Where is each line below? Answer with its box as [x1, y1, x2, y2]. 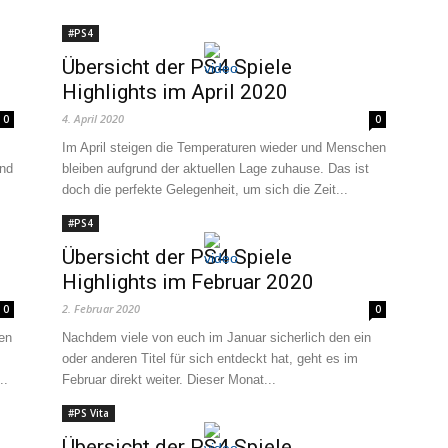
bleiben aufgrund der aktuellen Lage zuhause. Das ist [62, 161, 369, 176]
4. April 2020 [62, 111, 124, 126]
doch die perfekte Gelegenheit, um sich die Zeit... [62, 182, 348, 197]
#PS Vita [68, 406, 109, 420]
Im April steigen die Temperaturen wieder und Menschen [62, 140, 386, 155]
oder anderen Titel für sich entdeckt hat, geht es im [62, 351, 358, 366]
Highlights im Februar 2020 [62, 270, 314, 294]
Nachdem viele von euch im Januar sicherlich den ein [62, 330, 371, 345]
